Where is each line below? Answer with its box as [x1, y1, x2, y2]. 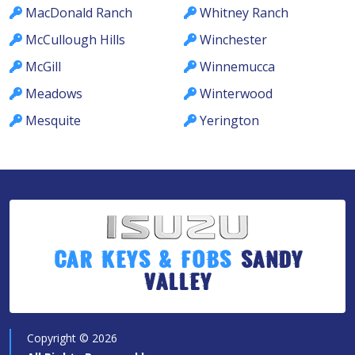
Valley [143, 275, 212, 297]
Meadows [25, 85, 82, 103]
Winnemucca [200, 58, 275, 76]
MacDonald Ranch [25, 4, 132, 22]
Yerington [200, 112, 259, 130]
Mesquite [25, 112, 81, 130]
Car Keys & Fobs [52, 253, 240, 275]
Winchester [200, 31, 267, 49]
